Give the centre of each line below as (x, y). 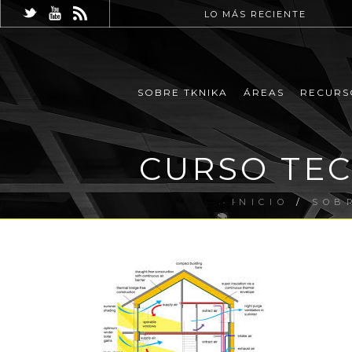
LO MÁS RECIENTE (256, 14)
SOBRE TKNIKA (182, 93)
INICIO (260, 202)
